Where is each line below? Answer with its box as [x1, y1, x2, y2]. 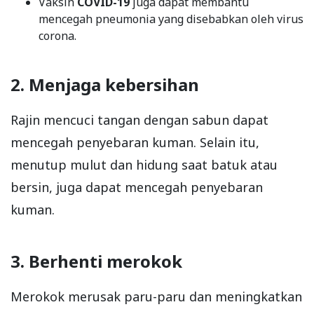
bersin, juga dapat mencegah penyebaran [11, 178, 263, 196]
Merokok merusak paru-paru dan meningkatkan [11, 287, 302, 305]
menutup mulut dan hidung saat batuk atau [11, 156, 278, 173]
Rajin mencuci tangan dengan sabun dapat [11, 111, 268, 128]
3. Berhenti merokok [11, 249, 182, 273]
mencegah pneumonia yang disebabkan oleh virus [39, 11, 303, 27]
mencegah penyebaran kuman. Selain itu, [11, 133, 259, 151]
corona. [39, 27, 76, 43]
